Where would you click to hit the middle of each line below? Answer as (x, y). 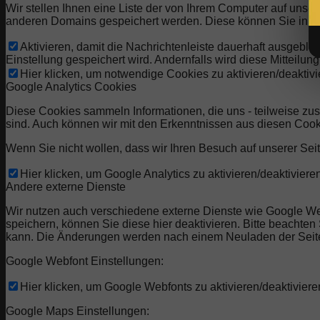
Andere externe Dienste (66, 187)
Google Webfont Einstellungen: (85, 261)
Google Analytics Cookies (71, 87)
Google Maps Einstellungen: (77, 311)
